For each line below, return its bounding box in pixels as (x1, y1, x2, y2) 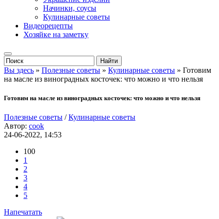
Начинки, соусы (43, 4, 96, 12)
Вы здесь (4, 66, 34, 74)
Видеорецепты (23, 22, 73, 30)
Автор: (4, 122, 29, 131)
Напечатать (4, 208, 42, 217)
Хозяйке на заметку (23, 30, 88, 39)
